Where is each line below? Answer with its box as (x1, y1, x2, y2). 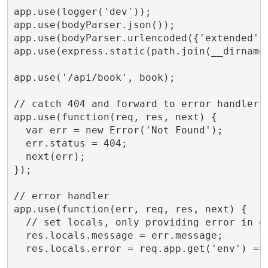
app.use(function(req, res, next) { (13, 111, 217, 123)
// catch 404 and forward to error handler (13, 98, 259, 109)
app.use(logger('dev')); (13, 5, 151, 17)
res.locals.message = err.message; (13, 229, 223, 241)
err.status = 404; (13, 137, 127, 149)
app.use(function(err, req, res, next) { (13, 203, 247, 215)
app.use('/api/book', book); (13, 71, 175, 83)
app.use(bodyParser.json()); (13, 19, 175, 31)
